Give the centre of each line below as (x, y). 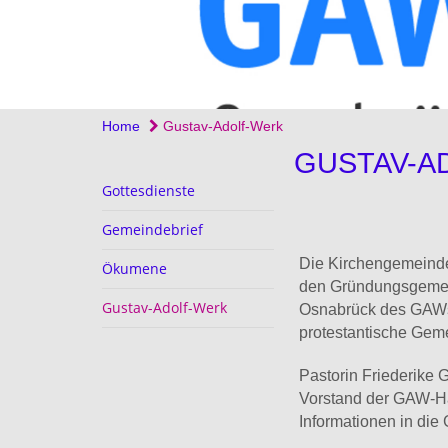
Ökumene (134, 268)
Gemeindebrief (152, 229)
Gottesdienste (148, 190)
